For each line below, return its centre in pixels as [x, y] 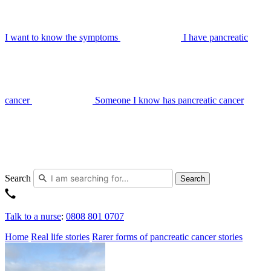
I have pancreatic [216, 37]
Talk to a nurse [33, 216]
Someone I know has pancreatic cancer [169, 100]
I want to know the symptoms [61, 37]
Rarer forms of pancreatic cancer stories [167, 237]
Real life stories [60, 237]
